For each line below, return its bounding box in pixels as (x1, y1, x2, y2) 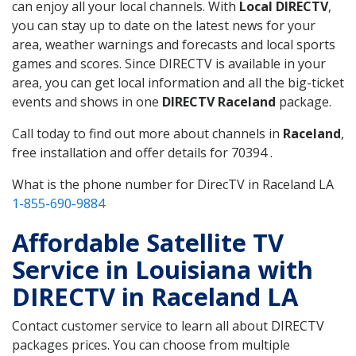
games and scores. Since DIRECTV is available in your (12, 54, 326, 72)
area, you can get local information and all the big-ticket (12, 73, 344, 91)
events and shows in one (12, 92, 162, 110)
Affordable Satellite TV (12, 225, 284, 259)
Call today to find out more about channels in (12, 124, 283, 142)
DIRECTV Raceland (162, 92, 276, 110)
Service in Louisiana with (12, 252, 313, 286)
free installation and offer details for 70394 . (12, 143, 273, 161)
